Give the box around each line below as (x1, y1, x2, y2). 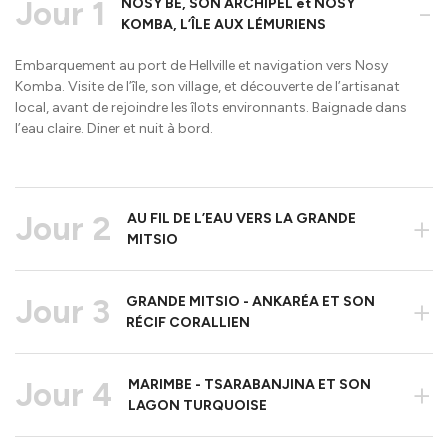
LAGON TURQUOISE (128, 397, 267, 414)
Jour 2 (16, 210, 111, 248)
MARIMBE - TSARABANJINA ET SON (128, 376, 371, 393)
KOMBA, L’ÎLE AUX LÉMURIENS (121, 16, 326, 33)
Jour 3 (16, 293, 110, 331)
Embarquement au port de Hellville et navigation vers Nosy (15, 57, 388, 74)
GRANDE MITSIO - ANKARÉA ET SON (126, 293, 375, 310)
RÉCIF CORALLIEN (126, 314, 250, 331)
